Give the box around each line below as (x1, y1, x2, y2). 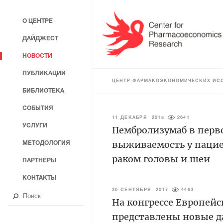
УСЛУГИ (22, 123, 47, 128)
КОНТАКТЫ (22, 175, 56, 181)
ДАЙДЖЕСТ (22, 36, 58, 41)
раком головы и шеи (112, 153, 210, 165)
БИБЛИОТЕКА (22, 88, 64, 94)
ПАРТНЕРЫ (22, 158, 56, 163)
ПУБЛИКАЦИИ (22, 71, 66, 76)
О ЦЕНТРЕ (22, 18, 53, 24)
